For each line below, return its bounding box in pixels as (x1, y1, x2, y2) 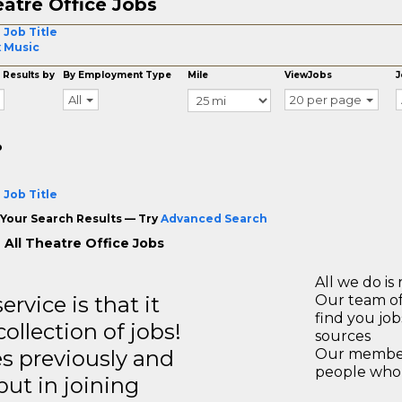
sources (315, 327, 371, 345)
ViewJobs (284, 68, 333, 81)
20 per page (290, 92, 363, 107)
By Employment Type (63, 68, 172, 81)
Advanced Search (160, 211, 267, 225)
